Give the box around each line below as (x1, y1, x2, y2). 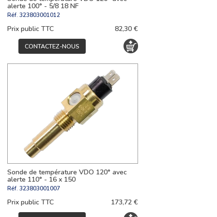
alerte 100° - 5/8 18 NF (7, 1, 78, 11)
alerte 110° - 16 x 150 (7, 174, 76, 184)
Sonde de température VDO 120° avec (7, 167, 127, 177)
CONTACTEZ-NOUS (25, 42, 79, 50)
